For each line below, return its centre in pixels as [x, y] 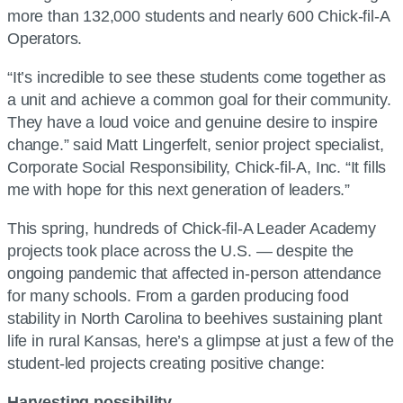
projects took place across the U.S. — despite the [181, 251]
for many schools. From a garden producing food [178, 296]
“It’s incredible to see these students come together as [197, 77]
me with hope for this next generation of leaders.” [179, 189]
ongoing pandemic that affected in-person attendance [194, 273]
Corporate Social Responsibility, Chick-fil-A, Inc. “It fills [197, 167]
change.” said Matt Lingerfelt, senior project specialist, [196, 144]
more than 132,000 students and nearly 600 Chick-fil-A [198, 16]
